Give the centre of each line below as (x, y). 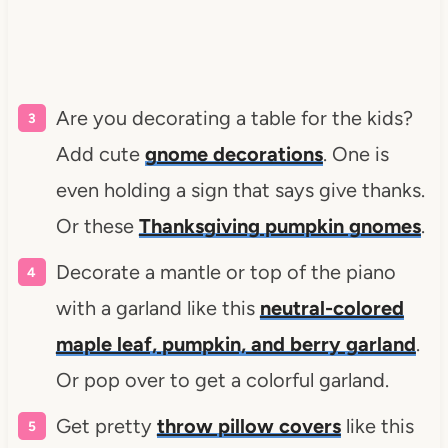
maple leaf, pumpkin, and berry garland (235, 343)
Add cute (100, 153)
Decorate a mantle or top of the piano (225, 271)
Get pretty (106, 425)
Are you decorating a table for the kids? (234, 117)
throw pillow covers (248, 425)
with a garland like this (157, 307)
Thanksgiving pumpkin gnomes (279, 225)
